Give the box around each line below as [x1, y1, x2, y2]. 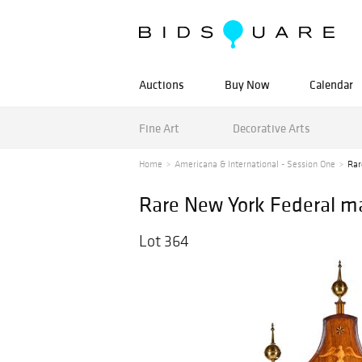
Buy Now [225, 77, 269, 92]
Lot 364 [139, 231, 189, 250]
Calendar [309, 77, 353, 92]
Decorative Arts [232, 120, 310, 136]
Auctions [139, 77, 184, 92]
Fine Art [139, 120, 179, 136]
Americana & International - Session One [175, 158, 335, 170]
